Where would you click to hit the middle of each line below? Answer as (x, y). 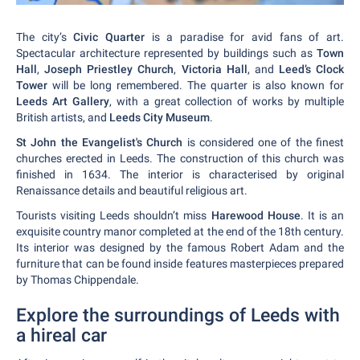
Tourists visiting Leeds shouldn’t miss (114, 215)
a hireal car (61, 335)
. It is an (322, 215)
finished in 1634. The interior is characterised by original (180, 174)
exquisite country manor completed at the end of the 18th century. (180, 231)
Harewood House (256, 215)
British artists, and (63, 117)
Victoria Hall (214, 69)
